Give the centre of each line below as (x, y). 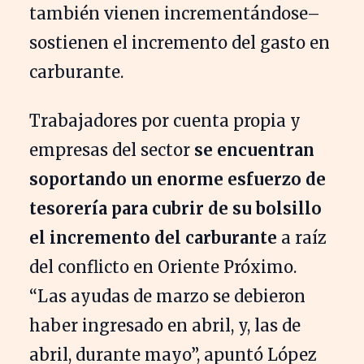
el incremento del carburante (153, 237)
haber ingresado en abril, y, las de (165, 325)
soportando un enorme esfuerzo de (178, 179)
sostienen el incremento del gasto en (180, 42)
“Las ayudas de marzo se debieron (167, 296)
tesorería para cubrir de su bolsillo (175, 208)
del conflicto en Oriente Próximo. (163, 266)
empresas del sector (112, 149)
